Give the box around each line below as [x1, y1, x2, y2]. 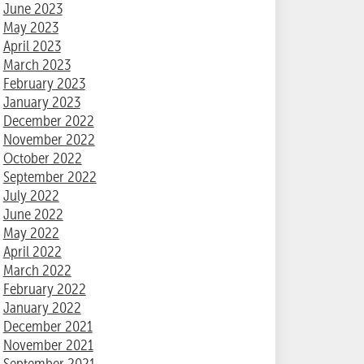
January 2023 [2, 93, 80, 112]
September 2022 [2, 167, 97, 187]
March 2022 [2, 261, 71, 280]
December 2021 [2, 317, 93, 336]
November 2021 [2, 336, 93, 355]
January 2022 [2, 298, 81, 318]
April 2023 [2, 37, 61, 56]
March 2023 [2, 55, 71, 75]
